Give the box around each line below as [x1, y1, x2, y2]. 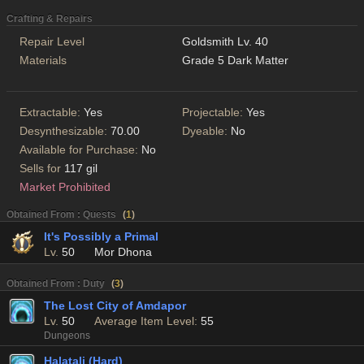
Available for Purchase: [19, 143, 141, 157]
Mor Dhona [93, 245, 152, 259]
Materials [19, 54, 67, 67]
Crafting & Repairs [6, 13, 93, 25]
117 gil [63, 162, 97, 175]
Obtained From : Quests [6, 209, 116, 221]
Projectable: [182, 106, 246, 119]
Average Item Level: [93, 314, 201, 328]
